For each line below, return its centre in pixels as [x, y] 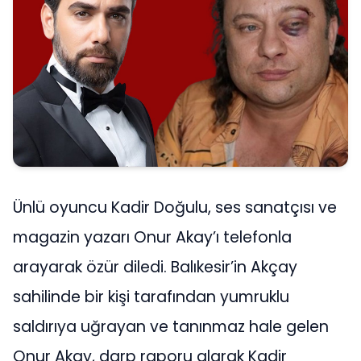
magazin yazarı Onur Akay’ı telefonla [152, 238]
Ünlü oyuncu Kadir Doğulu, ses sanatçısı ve [175, 208]
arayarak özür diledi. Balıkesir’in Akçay [155, 268]
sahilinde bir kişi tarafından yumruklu [151, 297]
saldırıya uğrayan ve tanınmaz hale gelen [171, 327]
